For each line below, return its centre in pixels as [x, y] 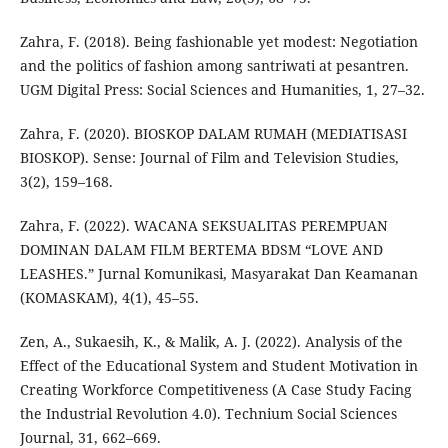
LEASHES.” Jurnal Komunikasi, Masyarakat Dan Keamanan [218, 274]
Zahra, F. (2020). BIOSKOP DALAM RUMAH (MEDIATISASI [213, 134]
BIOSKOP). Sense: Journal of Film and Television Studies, [209, 158]
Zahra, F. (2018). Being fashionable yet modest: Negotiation [218, 42]
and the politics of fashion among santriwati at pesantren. [214, 66]
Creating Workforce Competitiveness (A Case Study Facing [215, 390]
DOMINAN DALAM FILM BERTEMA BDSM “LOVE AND [201, 250]
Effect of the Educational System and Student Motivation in [218, 366]
